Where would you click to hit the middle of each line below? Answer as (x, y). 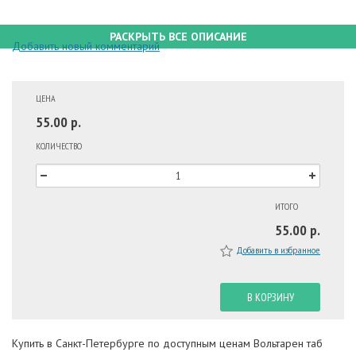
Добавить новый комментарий (86, 46)
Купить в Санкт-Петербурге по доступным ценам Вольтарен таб (167, 343)
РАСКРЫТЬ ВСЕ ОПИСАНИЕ (178, 36)
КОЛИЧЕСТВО (59, 145)
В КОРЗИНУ (270, 297)
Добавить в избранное (278, 250)
